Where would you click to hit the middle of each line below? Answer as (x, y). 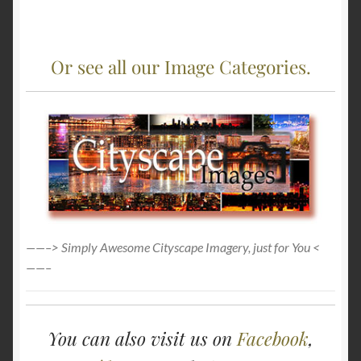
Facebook (273, 338)
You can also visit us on (142, 338)
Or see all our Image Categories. (180, 67)
